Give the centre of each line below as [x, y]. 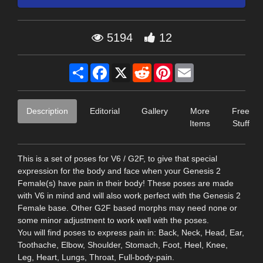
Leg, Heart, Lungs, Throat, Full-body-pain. [96, 257]
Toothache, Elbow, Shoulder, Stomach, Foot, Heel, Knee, [123, 245]
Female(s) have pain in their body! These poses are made [126, 183]
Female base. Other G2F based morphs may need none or [127, 208]
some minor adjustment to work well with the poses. [113, 220]
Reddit [163, 68]
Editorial [105, 111]
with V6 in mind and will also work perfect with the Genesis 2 [129, 195]
